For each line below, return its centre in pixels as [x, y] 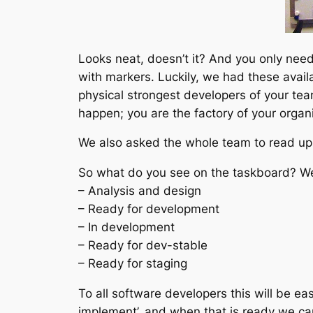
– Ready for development [149, 209]
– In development [126, 227]
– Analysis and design [140, 191]
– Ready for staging [133, 264]
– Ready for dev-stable [143, 246]
